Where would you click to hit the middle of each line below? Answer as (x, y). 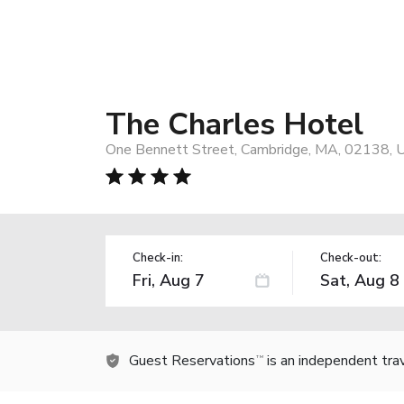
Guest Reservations (192, 360)
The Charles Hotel (234, 124)
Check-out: (350, 257)
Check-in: (158, 257)
